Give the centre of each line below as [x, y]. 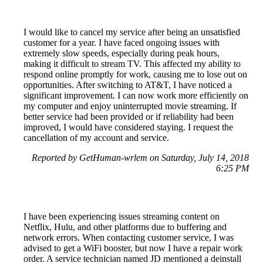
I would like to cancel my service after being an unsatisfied [132, 32]
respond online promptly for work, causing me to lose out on [135, 74]
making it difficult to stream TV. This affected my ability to [132, 63]
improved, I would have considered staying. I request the [128, 127]
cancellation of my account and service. [96, 137]
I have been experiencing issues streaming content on [122, 216]
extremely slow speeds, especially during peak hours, [122, 53]
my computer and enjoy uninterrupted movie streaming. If [130, 106]
